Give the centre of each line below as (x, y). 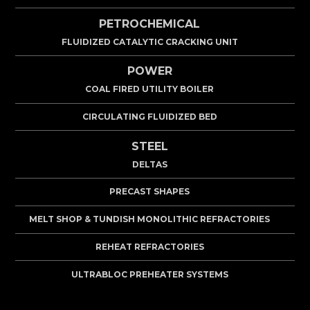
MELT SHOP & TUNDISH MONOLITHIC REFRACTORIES (149, 219)
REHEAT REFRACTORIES (149, 246)
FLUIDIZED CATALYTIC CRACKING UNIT (149, 42)
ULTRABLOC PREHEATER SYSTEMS (149, 274)
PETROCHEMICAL (149, 24)
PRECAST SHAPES (149, 192)
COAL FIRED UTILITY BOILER (149, 89)
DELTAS (149, 164)
